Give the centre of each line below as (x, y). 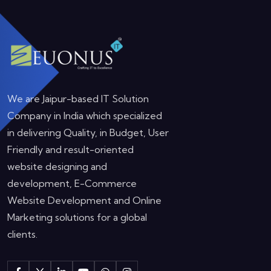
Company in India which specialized (85, 116)
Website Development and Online (84, 201)
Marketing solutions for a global (77, 217)
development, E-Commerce (72, 184)
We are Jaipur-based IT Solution (78, 99)
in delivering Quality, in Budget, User (88, 133)
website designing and (57, 167)
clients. (22, 234)
